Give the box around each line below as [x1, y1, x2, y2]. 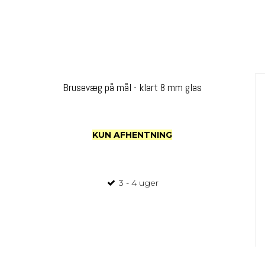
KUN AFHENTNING [92, 129, 173, 140]
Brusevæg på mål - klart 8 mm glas [63, 80, 202, 94]
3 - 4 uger [117, 177, 159, 188]
